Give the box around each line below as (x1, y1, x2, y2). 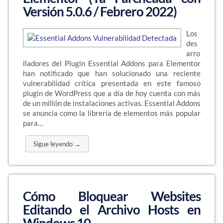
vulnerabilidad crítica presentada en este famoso (22, 79, 201, 88)
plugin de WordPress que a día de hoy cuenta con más (22, 89, 201, 98)
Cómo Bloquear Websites (22, 188, 201, 204)
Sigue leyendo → (33, 140, 81, 148)
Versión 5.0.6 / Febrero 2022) (22, 3, 177, 19)
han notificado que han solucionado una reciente (22, 69, 201, 78)
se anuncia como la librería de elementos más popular (22, 109, 201, 117)
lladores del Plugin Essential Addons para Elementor (22, 59, 201, 68)
